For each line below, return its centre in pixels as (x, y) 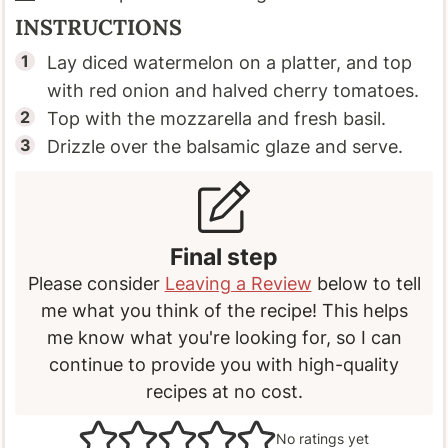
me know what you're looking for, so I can (224, 337)
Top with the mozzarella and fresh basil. (217, 119)
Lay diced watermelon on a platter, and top (230, 63)
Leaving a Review (238, 283)
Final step (224, 256)
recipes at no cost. (224, 391)
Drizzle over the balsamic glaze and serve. (225, 147)
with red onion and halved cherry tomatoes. (233, 91)
